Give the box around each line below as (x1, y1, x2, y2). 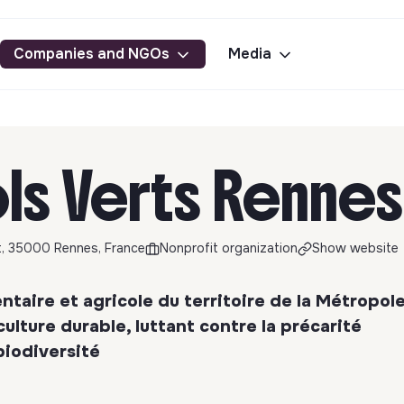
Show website (312, 240, 399, 256)
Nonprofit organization (160, 240, 298, 256)
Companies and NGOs (14, 44, 170, 63)
